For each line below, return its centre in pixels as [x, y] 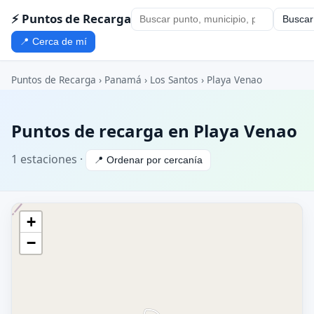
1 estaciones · [48, 159]
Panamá [123, 80]
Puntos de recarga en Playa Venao [154, 131]
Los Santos [174, 80]
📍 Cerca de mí [54, 41]
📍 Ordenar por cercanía [149, 160]
